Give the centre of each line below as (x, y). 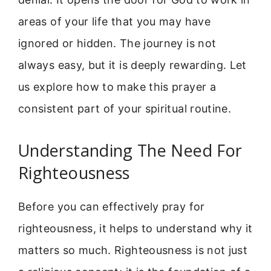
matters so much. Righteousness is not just (133, 250)
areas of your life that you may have (114, 21)
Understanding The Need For (130, 151)
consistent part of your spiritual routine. (125, 108)
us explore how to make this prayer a (117, 87)
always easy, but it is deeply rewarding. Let (132, 65)
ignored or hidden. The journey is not (117, 43)
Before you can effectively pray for (112, 207)
